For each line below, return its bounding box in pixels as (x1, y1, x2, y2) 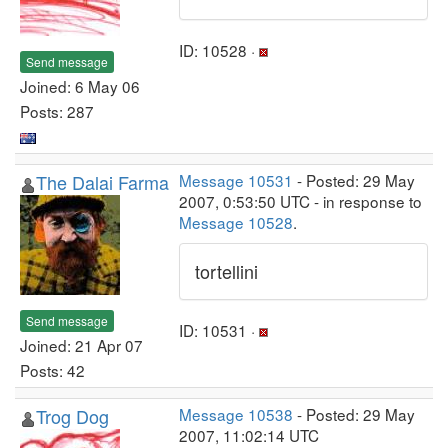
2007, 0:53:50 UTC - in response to (179, 190, 422, 212)
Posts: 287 (20, 99, 94, 122)
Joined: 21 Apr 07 (20, 333, 143, 356)
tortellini (195, 258, 258, 284)
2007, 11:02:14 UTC (179, 424, 319, 446)
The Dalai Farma (36, 169, 169, 195)
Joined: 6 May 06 (20, 74, 140, 97)
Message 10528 (179, 211, 293, 233)
